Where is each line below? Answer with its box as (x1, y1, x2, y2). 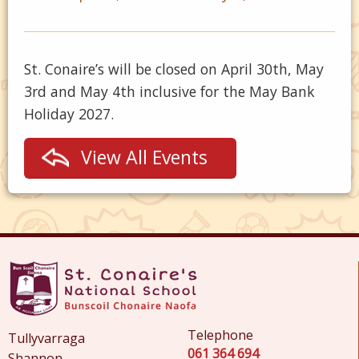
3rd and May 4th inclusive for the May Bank (24, 82, 315, 101)
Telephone (187, 326, 253, 344)
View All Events (81, 144, 208, 170)
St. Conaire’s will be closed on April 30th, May (24, 59, 324, 79)
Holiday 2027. (24, 104, 114, 123)
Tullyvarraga (8, 329, 85, 347)
